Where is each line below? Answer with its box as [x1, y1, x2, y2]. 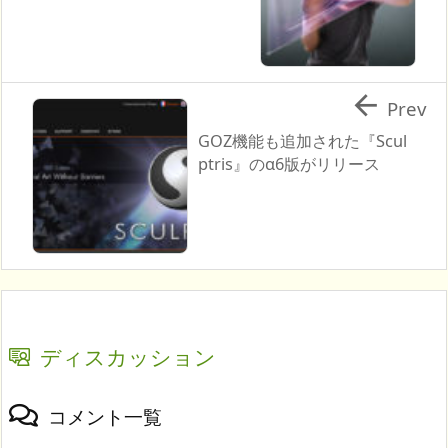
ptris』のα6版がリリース [197, 153, 380, 176]
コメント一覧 [48, 403, 162, 429]
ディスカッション [40, 342, 216, 371]
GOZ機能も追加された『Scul [197, 130, 407, 153]
